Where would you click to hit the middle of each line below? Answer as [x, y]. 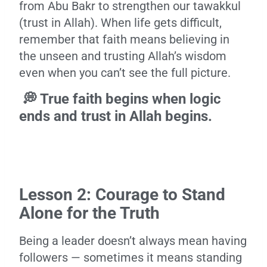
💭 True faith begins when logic [120, 99]
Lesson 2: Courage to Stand [122, 195]
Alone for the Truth [89, 213]
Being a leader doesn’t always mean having [133, 241]
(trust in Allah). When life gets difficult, [120, 23]
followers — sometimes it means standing [131, 257]
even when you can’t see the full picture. [125, 73]
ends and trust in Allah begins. [116, 116]
